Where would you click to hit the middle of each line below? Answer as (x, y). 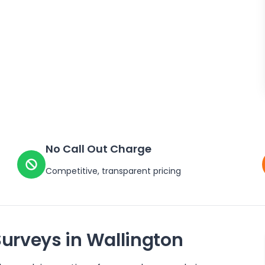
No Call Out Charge (99, 149)
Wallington (135, 240)
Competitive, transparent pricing (114, 171)
